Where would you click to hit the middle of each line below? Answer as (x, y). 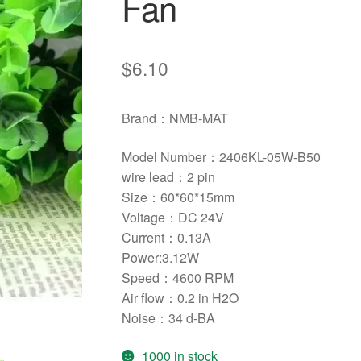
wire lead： (154, 176)
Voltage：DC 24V (173, 217)
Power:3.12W (160, 257)
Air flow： (149, 297)
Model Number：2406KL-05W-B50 (221, 156)
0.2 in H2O (208, 297)
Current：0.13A (166, 237)
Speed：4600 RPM (178, 277)
